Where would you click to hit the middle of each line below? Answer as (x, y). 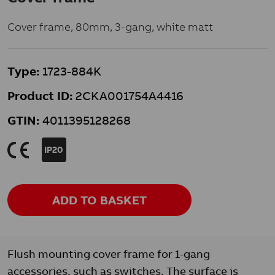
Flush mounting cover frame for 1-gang (109, 254)
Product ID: (40, 95)
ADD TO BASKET (99, 200)
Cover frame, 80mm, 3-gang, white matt (110, 27)
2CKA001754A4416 (128, 95)
